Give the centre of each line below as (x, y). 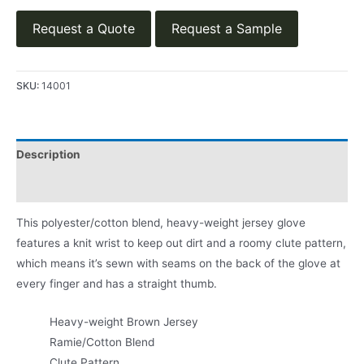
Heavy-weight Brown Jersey (124, 322)
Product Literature (67, 186)
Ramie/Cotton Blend (102, 342)
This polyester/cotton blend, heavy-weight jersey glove (161, 223)
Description (48, 155)
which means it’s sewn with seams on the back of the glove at (178, 264)
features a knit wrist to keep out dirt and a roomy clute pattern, (181, 243)
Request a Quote (84, 28)
